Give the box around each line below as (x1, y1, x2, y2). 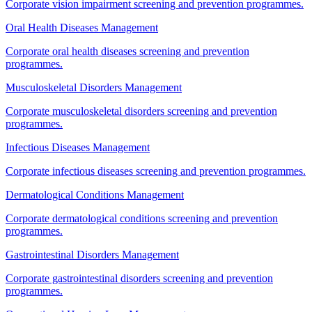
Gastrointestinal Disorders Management (6, 248, 179, 260)
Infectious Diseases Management (6, 141, 150, 153)
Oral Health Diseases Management (6, 21, 158, 33)
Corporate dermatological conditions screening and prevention (6, 212, 278, 224)
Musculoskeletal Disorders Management (6, 81, 182, 93)
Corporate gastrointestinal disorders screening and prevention (6, 272, 273, 284)
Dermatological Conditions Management (6, 188, 184, 201)
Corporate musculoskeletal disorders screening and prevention (6, 104, 277, 117)
